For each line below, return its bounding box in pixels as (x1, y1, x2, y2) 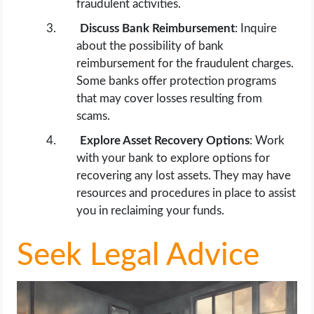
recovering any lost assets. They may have (76, 170, 292, 182)
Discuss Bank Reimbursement (80, 22, 235, 35)
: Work (250, 135, 285, 147)
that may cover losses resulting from (76, 93, 263, 105)
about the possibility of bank (76, 40, 224, 53)
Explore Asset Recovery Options (80, 135, 250, 147)
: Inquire (235, 22, 278, 35)
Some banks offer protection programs (76, 75, 277, 88)
